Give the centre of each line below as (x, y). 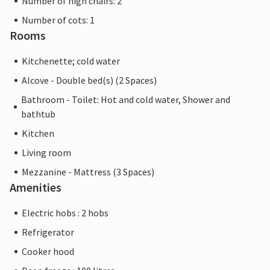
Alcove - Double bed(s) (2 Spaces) (89, 80)
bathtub (39, 114)
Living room (46, 153)
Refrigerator (48, 232)
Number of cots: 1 (58, 20)
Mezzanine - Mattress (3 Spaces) (88, 172)
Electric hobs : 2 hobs (65, 213)
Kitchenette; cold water (71, 61)
